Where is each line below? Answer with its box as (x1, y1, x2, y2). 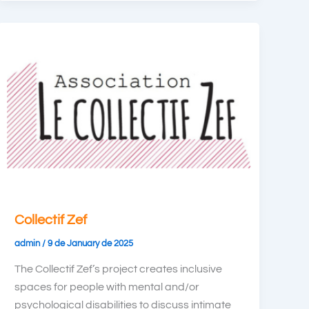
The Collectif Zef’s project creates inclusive (14, 263, 223, 275)
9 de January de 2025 (48, 238, 134, 248)
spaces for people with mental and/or (14, 281, 200, 293)
